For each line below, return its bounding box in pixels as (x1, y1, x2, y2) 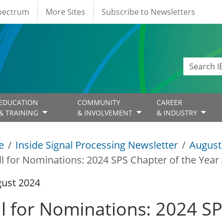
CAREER (156, 98, 182, 108)
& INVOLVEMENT (77, 108, 135, 118)
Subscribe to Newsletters (102, 6, 195, 17)
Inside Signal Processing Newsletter (15, 138, 178, 152)
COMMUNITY (77, 98, 121, 108)
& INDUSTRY (156, 108, 199, 118)
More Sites (46, 6, 85, 17)
